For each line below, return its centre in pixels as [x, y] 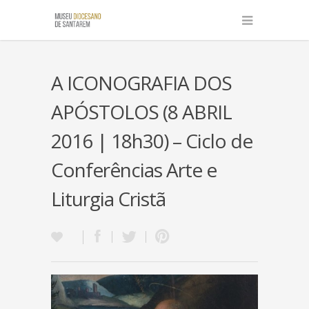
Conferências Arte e [134, 170]
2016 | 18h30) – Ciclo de [152, 141]
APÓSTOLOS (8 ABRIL [141, 112]
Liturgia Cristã [108, 199]
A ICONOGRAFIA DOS [141, 83]
